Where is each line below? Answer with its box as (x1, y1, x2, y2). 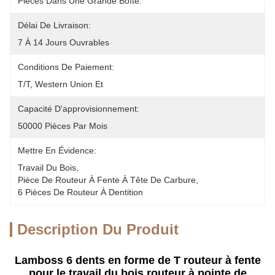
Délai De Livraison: (18, 20, 91, 30)
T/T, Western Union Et (18, 79, 106, 89)
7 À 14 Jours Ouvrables (18, 37, 109, 47)
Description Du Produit (17, 221, 179, 238)
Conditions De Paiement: (18, 62, 114, 72)
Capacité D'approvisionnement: (18, 104, 139, 114)
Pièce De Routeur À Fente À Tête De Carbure (18, 175, 196, 185)
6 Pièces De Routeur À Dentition (18, 187, 143, 197)
